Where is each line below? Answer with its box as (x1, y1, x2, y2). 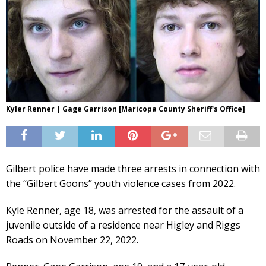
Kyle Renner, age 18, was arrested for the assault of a (6, 203, 243, 217)
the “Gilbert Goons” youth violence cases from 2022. (6, 176, 236, 190)
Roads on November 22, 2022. (6, 233, 138, 246)
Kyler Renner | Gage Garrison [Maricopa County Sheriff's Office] (6, 103, 245, 114)
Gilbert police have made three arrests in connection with (6, 161, 260, 175)
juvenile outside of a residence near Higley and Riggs (6, 218, 240, 232)
